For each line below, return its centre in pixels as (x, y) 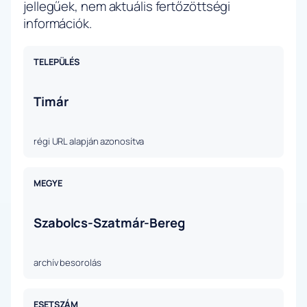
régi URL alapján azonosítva (89, 142)
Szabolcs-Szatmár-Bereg (109, 223)
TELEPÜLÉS (57, 62)
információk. (58, 24)
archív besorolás (67, 263)
